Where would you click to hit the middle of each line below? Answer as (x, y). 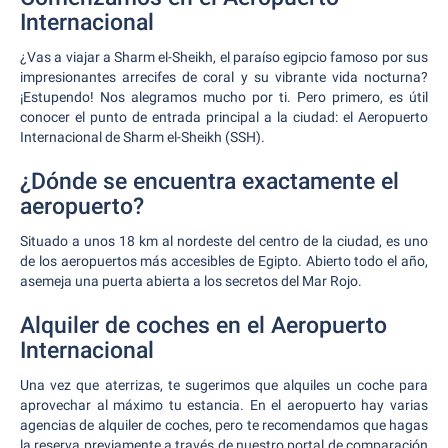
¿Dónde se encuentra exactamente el (209, 181)
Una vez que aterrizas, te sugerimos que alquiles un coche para (224, 385)
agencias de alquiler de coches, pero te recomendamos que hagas (224, 425)
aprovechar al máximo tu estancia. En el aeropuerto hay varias (224, 405)
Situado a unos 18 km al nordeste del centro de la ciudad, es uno (224, 241)
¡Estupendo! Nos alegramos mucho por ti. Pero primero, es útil (224, 97)
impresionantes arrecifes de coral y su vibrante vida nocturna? (224, 77)
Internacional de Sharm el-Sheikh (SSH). (142, 137)
